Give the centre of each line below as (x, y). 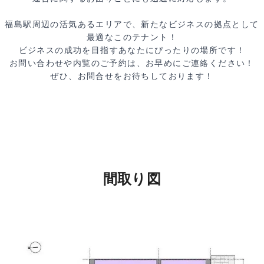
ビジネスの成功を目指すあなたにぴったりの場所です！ (132, 50)
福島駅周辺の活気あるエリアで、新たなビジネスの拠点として (132, 24)
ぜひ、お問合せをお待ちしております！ (132, 76)
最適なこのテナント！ (132, 37)
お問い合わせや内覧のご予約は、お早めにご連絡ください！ (132, 63)
